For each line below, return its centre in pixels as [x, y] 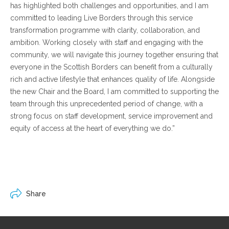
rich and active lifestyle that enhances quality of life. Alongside [112, 79]
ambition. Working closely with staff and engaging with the [107, 42]
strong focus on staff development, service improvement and [111, 116]
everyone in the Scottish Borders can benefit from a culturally [111, 67]
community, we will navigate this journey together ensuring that [114, 55]
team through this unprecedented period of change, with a [107, 104]
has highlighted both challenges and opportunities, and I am [109, 6]
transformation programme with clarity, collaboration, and [105, 30]
